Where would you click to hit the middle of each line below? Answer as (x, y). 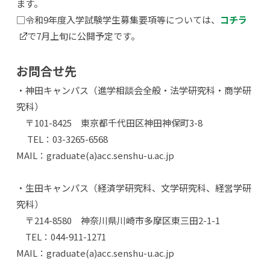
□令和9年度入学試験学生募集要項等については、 (118, 20)
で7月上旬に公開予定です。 (83, 36)
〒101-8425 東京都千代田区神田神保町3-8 (109, 123)
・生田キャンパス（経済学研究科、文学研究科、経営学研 (133, 188)
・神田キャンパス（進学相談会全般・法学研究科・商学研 (133, 90)
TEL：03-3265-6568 (62, 139)
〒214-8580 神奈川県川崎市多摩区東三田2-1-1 (118, 220)
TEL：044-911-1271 (61, 237)
